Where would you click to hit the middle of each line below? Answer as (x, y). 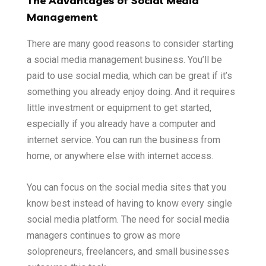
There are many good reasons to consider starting (130, 44)
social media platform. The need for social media (128, 219)
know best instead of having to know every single (129, 203)
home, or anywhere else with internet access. (120, 156)
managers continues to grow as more (104, 235)
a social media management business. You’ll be (124, 60)
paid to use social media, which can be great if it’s (129, 76)
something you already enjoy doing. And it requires (131, 92)
